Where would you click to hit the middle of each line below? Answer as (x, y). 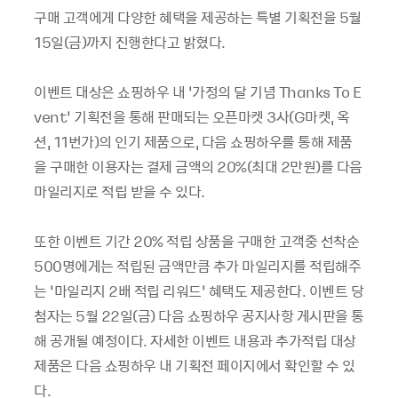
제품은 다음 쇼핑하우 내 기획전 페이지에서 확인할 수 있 (195, 365)
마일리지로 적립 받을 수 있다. (119, 191)
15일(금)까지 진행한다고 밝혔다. (130, 42)
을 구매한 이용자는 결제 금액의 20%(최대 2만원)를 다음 (198, 166)
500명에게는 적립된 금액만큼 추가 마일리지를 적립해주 (197, 266)
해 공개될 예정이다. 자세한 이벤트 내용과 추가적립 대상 (195, 340)
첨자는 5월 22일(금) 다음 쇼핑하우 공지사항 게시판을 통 (199, 315)
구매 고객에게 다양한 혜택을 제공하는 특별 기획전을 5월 (198, 17)
